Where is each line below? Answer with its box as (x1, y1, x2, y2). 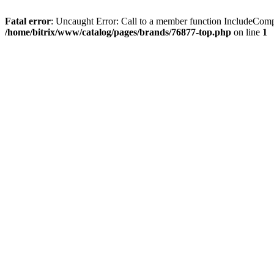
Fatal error (5, 16, 51, 26)
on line (231, 27, 262, 37)
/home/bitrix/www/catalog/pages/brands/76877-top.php (5, 27, 231, 37)
